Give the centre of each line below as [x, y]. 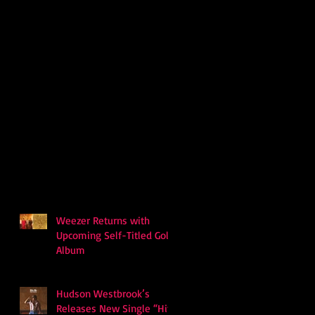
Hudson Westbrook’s [103, 294]
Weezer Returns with [103, 220]
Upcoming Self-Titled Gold [115, 235]
